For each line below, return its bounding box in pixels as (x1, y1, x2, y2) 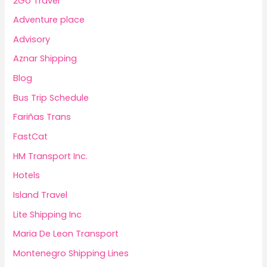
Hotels (13, 169, 41, 182)
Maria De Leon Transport (13, 228, 119, 240)
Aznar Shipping (13, 52, 77, 65)
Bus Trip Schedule (13, 91, 89, 104)
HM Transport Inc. (13, 150, 88, 162)
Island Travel (13, 188, 68, 201)
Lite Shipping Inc (13, 208, 82, 221)
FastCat (13, 131, 48, 143)
